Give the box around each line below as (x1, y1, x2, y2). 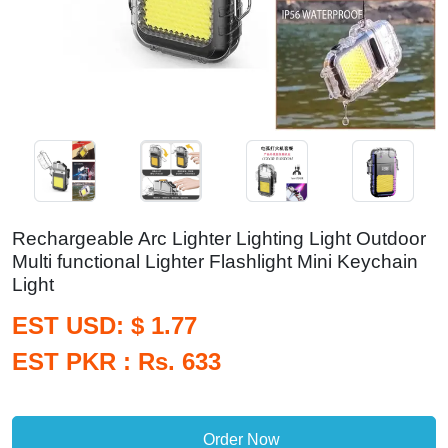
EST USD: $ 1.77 (12, 312, 197, 339)
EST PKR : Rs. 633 (12, 348, 221, 375)
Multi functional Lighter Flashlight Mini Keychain (12, 251, 418, 272)
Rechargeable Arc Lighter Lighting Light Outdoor (12, 228, 426, 249)
